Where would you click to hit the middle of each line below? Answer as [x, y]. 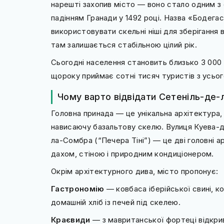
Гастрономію [78, 189]
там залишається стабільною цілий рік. [124, 45]
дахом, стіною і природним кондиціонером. [132, 154]
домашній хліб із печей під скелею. [116, 202]
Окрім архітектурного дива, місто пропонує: [135, 171]
